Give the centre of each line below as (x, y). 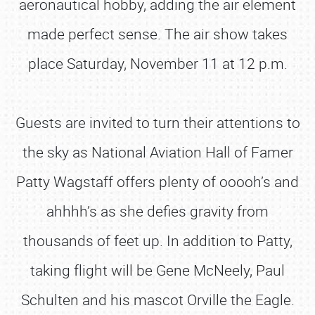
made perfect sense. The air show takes (157, 34)
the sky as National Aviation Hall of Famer (157, 152)
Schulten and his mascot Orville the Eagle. (157, 300)
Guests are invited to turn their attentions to (157, 122)
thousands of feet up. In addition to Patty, (157, 240)
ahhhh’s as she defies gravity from (157, 211)
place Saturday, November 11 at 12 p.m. (157, 63)
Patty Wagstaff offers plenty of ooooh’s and (157, 181)
